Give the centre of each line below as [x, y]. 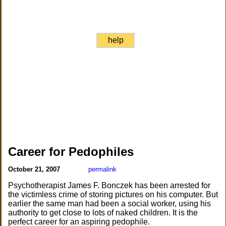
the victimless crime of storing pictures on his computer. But [113, 194]
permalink [103, 169]
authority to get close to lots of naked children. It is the [103, 213]
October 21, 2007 [35, 169]
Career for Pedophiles [71, 152]
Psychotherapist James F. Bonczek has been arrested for [109, 185]
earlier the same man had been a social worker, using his [110, 204]
